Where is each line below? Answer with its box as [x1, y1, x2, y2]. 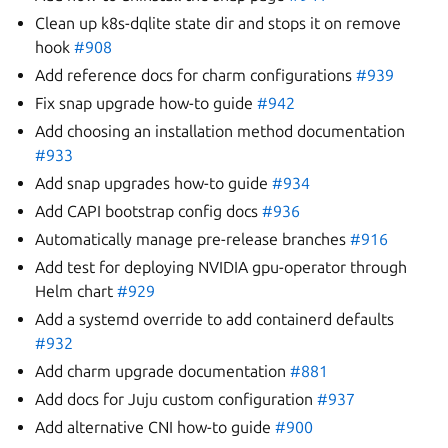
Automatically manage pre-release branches [35, 230, 351, 248]
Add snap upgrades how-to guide [35, 174, 273, 192]
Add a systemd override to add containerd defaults [35, 310, 395, 328]
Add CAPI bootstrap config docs [35, 202, 263, 220]
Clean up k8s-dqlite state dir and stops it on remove [35, 14, 402, 32]
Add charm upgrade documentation [35, 362, 291, 380]
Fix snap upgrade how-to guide [35, 94, 258, 112]
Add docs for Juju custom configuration [35, 390, 318, 408]
